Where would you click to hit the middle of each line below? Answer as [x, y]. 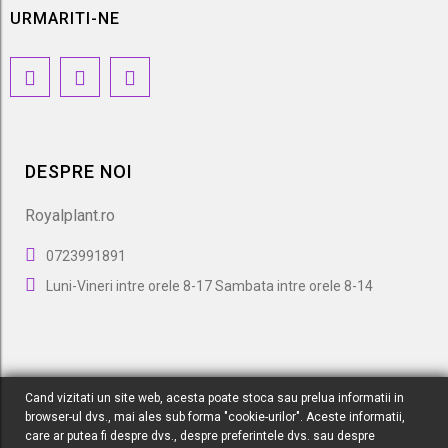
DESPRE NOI [79, 171]
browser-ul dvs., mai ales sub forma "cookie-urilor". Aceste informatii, [215, 417]
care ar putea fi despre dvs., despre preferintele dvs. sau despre [200, 436]
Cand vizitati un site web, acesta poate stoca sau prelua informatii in [214, 398]
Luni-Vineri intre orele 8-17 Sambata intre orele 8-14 [209, 286]
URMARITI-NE [65, 18]
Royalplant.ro [70, 215]
